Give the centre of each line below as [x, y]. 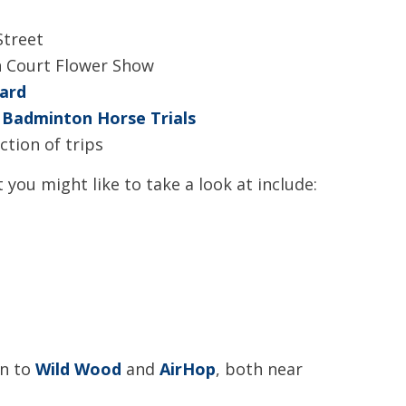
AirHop [188, 369]
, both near [259, 369]
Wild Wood [78, 369]
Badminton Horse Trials [99, 118]
